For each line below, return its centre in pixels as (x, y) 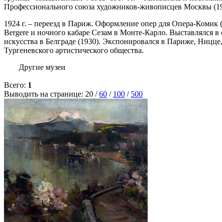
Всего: (16, 85)
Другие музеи (42, 67)
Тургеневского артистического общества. (74, 51)
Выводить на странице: (45, 94)
